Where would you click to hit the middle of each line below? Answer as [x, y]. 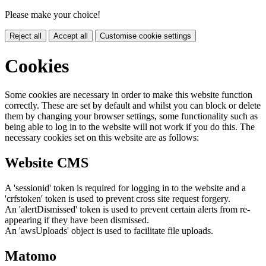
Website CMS [47, 162]
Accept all [71, 36]
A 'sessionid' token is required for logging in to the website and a [125, 188]
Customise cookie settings [145, 36]
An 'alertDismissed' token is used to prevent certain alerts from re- [127, 209]
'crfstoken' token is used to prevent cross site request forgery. [118, 198]
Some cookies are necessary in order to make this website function [129, 95]
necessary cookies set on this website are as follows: [102, 138]
